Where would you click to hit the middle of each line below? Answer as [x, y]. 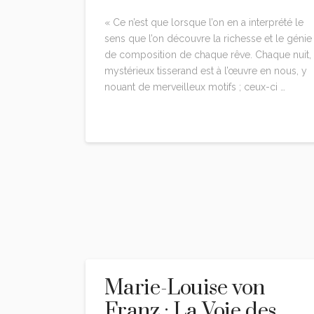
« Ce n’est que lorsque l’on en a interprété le [204, 23]
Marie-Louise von [184, 288]
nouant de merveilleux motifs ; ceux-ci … [194, 87]
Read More [134, 116]
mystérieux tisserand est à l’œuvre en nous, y [205, 71]
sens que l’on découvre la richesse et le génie [208, 39]
